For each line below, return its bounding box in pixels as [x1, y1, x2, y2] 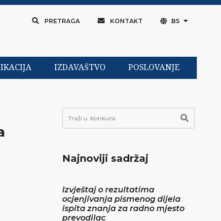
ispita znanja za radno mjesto [62, 203, 184, 213]
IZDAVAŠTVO [54, 63, 106, 73]
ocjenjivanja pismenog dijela [62, 194, 181, 204]
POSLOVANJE [128, 63, 180, 73]
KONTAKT [110, 17, 143, 25]
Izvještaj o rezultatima [62, 184, 154, 194]
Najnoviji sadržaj [62, 152, 148, 164]
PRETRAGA [44, 17, 80, 25]
